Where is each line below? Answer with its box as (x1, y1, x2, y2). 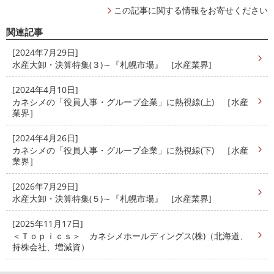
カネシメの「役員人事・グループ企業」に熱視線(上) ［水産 (12, 95, 248, 108)
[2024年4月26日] (12, 131, 78, 144)
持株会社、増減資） (12, 240, 89, 253)
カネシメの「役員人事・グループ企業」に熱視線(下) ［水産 (12, 144, 248, 156)
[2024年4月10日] (12, 83, 78, 95)
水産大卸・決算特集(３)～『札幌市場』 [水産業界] (12, 58, 212, 70)
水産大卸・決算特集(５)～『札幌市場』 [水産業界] (12, 192, 212, 204)
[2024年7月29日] (12, 46, 78, 58)
